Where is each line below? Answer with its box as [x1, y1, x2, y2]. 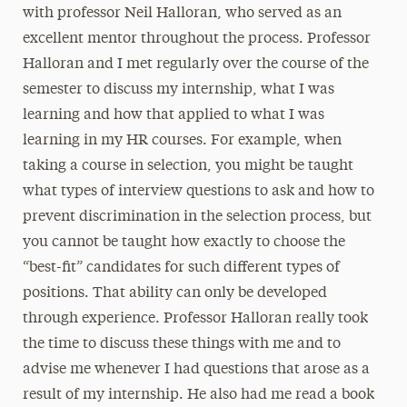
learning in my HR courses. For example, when [22, 134, 342, 148]
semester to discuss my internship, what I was [22, 83, 334, 97]
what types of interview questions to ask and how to [22, 184, 374, 199]
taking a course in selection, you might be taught [22, 159, 353, 174]
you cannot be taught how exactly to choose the [22, 235, 345, 250]
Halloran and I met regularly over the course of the [22, 57, 369, 72]
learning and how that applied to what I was [22, 108, 324, 123]
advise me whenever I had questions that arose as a [22, 362, 370, 377]
